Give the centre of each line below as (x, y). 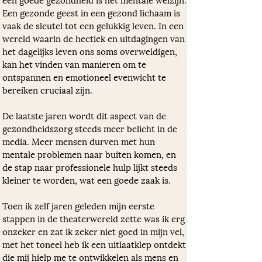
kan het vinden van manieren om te (75, 64)
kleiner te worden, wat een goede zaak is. (87, 180)
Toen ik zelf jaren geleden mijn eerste (80, 205)
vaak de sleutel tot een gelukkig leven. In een (94, 25)
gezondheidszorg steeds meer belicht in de (91, 128)
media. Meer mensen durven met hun (80, 141)
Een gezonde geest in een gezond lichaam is (92, 12)
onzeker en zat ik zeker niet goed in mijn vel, (94, 231)
